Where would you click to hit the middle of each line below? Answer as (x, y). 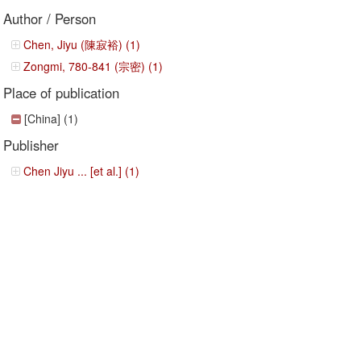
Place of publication (62, 93)
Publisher (31, 145)
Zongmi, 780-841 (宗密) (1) (93, 66)
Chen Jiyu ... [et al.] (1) (82, 171)
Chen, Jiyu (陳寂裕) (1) (82, 44)
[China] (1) (52, 118)
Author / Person (50, 19)
